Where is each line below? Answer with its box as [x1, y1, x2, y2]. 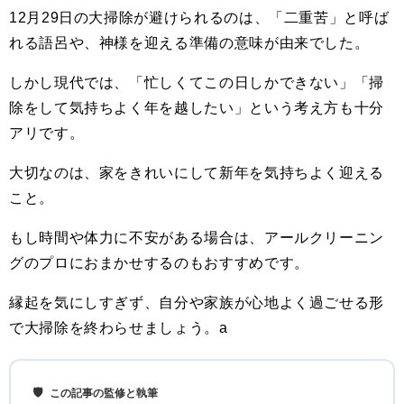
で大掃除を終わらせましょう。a [9, 320, 228, 335]
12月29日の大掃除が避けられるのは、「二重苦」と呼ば [9, 10, 390, 25]
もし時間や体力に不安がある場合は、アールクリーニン [9, 230, 384, 245]
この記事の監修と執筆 [50, 387, 158, 399]
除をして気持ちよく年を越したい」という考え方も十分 [9, 100, 385, 115]
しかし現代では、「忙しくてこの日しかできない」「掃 [9, 75, 384, 90]
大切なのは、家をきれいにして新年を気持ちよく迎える [9, 165, 385, 180]
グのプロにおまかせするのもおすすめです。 [9, 255, 309, 271]
